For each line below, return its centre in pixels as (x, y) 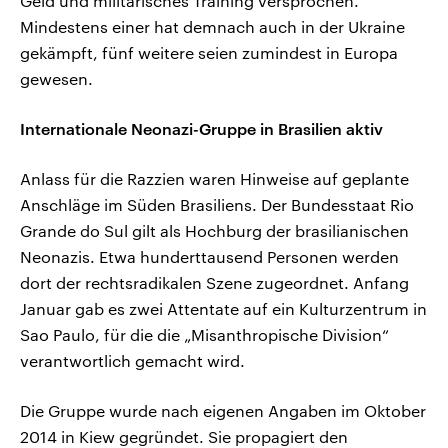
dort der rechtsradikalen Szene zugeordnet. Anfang (214, 283)
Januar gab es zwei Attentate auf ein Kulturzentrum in (223, 309)
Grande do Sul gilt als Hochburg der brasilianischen (214, 231)
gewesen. (56, 79)
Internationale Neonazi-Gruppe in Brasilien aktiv (201, 129)
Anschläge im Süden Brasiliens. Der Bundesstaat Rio (217, 205)
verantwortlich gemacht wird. (132, 361)
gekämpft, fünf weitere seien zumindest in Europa (209, 53)
